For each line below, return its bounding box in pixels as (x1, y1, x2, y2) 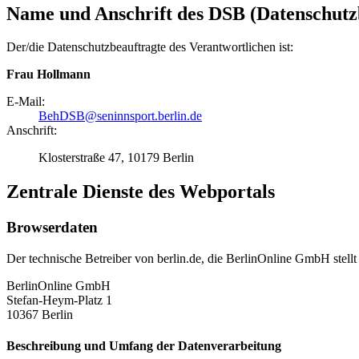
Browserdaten (6, 219, 98, 236)
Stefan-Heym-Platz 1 (6, 292, 112, 307)
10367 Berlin (6, 307, 73, 321)
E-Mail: (6, 95, 45, 109)
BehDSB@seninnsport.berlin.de (38, 109, 202, 123)
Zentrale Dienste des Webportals (6, 181, 275, 203)
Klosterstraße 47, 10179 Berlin (38, 151, 194, 165)
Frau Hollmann (6, 67, 91, 82)
